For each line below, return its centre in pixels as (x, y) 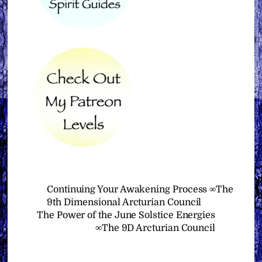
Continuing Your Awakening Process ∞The (140, 189)
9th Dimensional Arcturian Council (124, 202)
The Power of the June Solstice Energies (126, 215)
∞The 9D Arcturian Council (155, 228)
